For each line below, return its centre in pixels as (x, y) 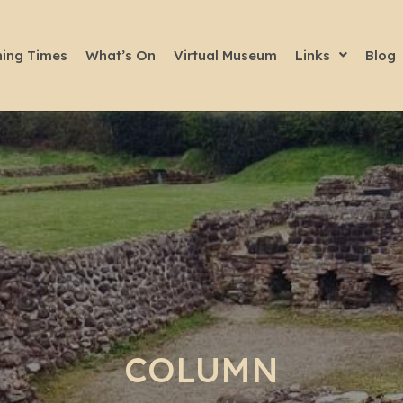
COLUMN (201, 369)
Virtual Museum (225, 55)
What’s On (120, 55)
